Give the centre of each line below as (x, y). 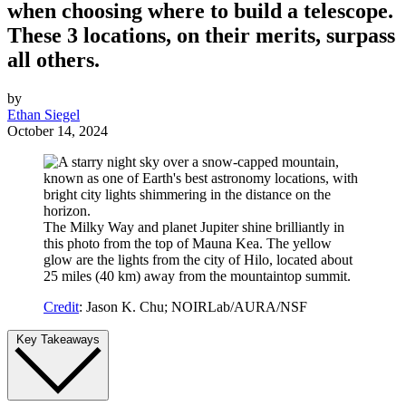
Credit (61, 307)
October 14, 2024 (58, 131)
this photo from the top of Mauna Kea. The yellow (188, 244)
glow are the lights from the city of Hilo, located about (198, 260)
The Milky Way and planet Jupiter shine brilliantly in (194, 227)
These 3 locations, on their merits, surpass (201, 36)
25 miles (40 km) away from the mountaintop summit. (197, 276)
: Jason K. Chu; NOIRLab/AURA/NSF (193, 307)
